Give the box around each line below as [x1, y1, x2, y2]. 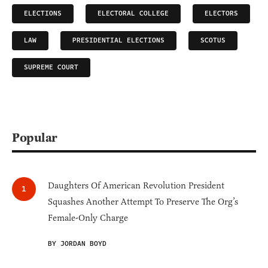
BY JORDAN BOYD [48, 238, 106, 249]
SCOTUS [200, 35, 226, 45]
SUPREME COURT [24, 62, 78, 72]
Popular [12, 129, 57, 145]
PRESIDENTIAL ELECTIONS [72, 35, 165, 45]
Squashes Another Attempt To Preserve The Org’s [48, 196, 238, 207]
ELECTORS [205, 8, 238, 19]
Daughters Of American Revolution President [48, 179, 224, 191]
